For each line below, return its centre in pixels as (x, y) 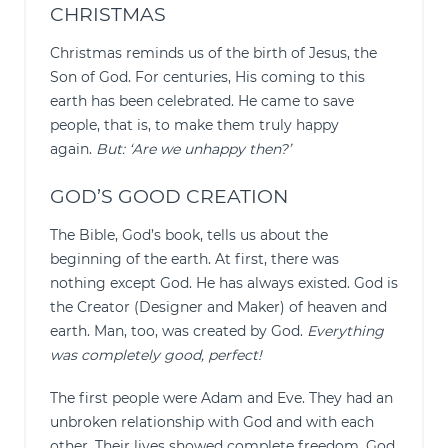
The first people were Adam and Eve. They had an (221, 398)
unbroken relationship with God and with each (212, 422)
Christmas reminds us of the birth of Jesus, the (213, 53)
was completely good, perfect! (160, 355)
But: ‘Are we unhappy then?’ (195, 149)
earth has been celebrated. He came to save (202, 101)
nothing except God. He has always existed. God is (224, 283)
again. (73, 149)
